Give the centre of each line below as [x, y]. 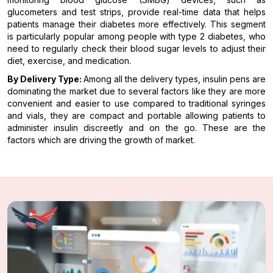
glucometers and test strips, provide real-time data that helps [136, 12]
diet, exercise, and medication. [69, 61]
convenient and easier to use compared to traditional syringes [136, 104]
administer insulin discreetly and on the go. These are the [136, 128]
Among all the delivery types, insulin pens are [175, 79]
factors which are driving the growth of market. [102, 140]
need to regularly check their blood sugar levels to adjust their [136, 49]
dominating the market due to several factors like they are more [136, 91]
